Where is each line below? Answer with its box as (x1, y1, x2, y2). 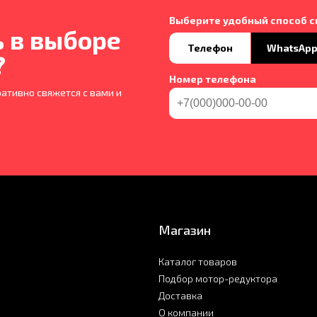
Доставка (158, 289, 202, 302)
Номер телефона (169, 73, 256, 86)
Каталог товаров (158, 255, 237, 268)
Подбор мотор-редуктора (158, 272, 277, 285)
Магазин (158, 222, 211, 238)
